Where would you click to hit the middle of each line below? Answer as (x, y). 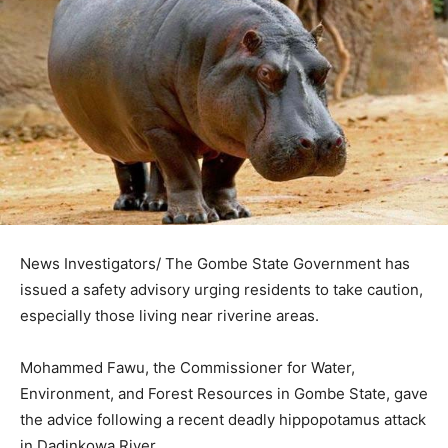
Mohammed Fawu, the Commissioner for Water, (187, 367)
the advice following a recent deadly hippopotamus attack (223, 419)
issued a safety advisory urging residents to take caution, (221, 289)
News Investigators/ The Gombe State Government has (215, 263)
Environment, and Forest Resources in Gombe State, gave (224, 393)
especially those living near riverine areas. (169, 315)
